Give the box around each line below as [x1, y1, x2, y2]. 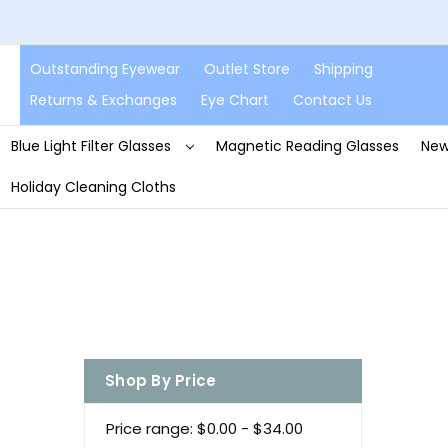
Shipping [314, 58, 373, 79]
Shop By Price [105, 369, 217, 391]
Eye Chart [201, 89, 269, 110]
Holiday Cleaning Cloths [10, 176, 176, 197]
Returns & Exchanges [30, 89, 177, 110]
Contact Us [293, 89, 372, 110]
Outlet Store [204, 58, 290, 79]
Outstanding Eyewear [30, 58, 180, 79]
